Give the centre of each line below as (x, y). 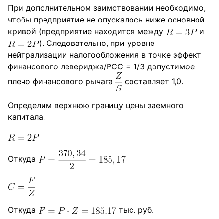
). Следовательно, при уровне (97, 43)
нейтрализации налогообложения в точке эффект (105, 55)
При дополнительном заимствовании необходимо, (107, 8)
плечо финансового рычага (62, 81)
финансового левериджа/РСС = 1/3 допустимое (101, 67)
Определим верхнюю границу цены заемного (96, 105)
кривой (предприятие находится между (87, 32)
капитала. (26, 117)
